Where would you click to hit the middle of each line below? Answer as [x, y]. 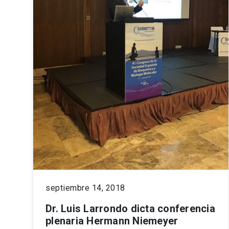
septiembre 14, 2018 [85, 188]
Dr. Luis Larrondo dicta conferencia [130, 208]
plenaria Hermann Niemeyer [112, 221]
